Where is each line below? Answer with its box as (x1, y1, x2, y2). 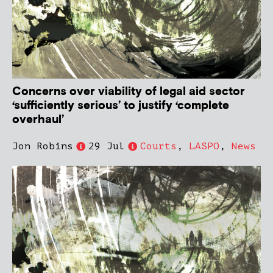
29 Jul (88, 141, 125, 152)
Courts (140, 141, 177, 152)
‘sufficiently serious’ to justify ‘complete (12, 98, 229, 114)
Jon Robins (12, 141, 73, 152)
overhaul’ (12, 112, 64, 128)
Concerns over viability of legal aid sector (12, 84, 245, 100)
